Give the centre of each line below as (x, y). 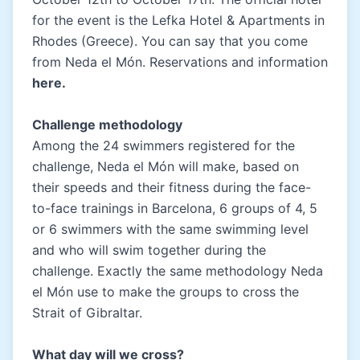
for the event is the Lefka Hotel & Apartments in (178, 20)
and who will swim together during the (149, 250)
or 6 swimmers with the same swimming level (170, 229)
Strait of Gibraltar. (87, 312)
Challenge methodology (107, 124)
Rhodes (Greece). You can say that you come (170, 41)
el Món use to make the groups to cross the (166, 291)
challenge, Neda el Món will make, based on (166, 166)
